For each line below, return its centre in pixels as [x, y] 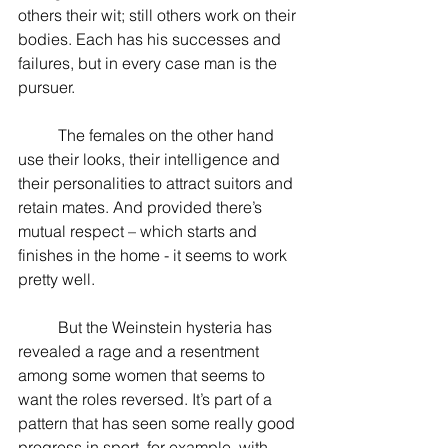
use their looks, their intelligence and [151, 159]
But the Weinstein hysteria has [38, 327]
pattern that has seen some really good [158, 423]
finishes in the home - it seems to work [154, 255]
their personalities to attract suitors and [157, 183]
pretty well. [56, 279]
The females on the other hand [38, 135]
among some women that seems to [143, 375]
